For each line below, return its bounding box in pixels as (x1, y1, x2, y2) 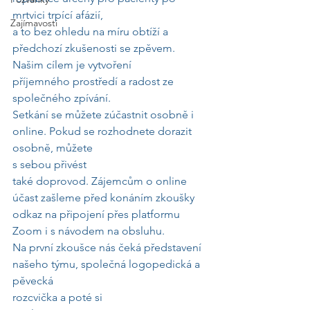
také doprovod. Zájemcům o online (12, 174, 190, 188)
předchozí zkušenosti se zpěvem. (12, 42, 178, 55)
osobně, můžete (12, 141, 93, 154)
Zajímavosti (10, 17, 57, 29)
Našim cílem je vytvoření (12, 58, 131, 71)
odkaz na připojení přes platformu (12, 208, 183, 221)
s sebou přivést (12, 158, 89, 171)
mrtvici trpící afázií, (12, 8, 103, 21)
